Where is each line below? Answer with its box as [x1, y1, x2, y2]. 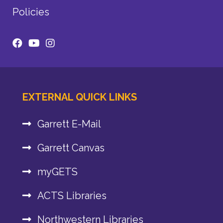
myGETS [37, 165, 78, 178]
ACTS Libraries [37, 189, 107, 202]
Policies [12, 5, 49, 18]
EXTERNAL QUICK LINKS [22, 91, 137, 103]
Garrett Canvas [37, 141, 105, 154]
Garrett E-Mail [37, 117, 101, 130]
